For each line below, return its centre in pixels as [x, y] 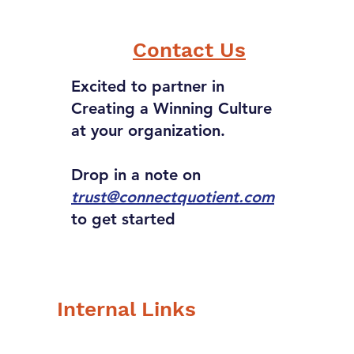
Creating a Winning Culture [174, 108]
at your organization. [148, 130]
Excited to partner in [148, 86]
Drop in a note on [138, 174]
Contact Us [189, 49]
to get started [123, 218]
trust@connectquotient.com [173, 196]
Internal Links [126, 309]
